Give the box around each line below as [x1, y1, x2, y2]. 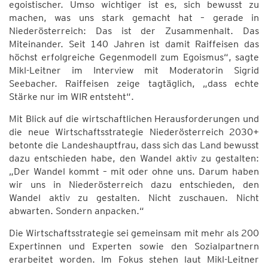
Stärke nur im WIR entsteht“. [9, 91, 134, 102]
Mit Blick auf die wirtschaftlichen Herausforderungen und [9, 113, 259, 124]
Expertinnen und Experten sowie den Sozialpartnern [9, 240, 259, 252]
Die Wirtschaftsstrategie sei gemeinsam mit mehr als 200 [9, 227, 259, 239]
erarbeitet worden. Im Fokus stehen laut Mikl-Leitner [9, 254, 259, 265]
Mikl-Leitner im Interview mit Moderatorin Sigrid [9, 65, 259, 76]
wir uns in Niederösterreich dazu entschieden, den [9, 179, 259, 190]
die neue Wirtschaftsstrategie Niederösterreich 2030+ [9, 126, 259, 138]
